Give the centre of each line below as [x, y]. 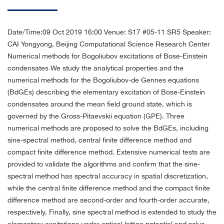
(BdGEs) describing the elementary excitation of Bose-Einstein [106, 92]
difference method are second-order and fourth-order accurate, [108, 200]
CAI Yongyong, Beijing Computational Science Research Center [109, 44]
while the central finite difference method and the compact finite [109, 188]
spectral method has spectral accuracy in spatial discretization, [108, 176]
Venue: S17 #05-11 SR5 [142, 32]
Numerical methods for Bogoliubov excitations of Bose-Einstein [107, 56]
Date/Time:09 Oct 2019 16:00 [55, 32]
